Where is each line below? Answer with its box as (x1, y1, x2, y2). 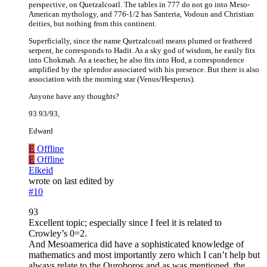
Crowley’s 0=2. (29, 228, 87, 239)
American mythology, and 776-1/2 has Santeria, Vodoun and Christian (29, 10, 254, 19)
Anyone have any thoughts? (29, 92, 119, 101)
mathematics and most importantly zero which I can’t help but (29, 250, 260, 260)
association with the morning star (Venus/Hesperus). (29, 74, 195, 84)
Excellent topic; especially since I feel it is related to (29, 218, 222, 228)
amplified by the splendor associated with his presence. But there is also (29, 65, 259, 74)
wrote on (29, 176, 64, 187)
